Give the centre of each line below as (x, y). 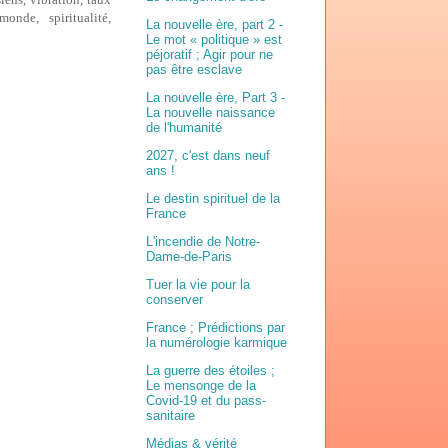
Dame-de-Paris (189, 257)
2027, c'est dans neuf (208, 156)
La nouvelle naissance (210, 113)
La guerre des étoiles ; (210, 371)
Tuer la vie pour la (198, 285)
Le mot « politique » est (214, 40)
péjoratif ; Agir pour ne (209, 55)
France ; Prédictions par (215, 328)
